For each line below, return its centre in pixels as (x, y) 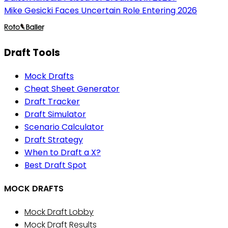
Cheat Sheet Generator (72, 89)
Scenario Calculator (64, 127)
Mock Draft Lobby (59, 212)
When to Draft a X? (63, 152)
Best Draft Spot (55, 165)
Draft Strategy (54, 139)
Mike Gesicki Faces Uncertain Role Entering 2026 (101, 11)
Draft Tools (32, 52)
